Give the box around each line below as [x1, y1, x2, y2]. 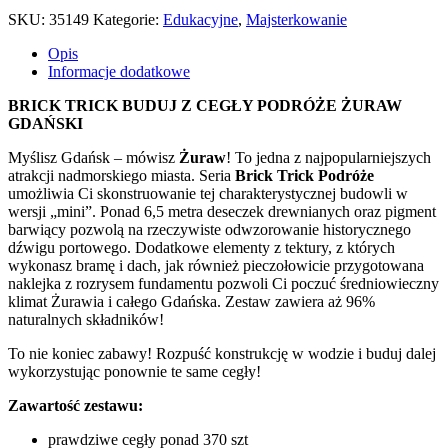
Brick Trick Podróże [235, 166, 374, 184]
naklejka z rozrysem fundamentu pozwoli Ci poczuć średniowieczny [8, 274, 439, 292]
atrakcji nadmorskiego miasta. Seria [8, 166, 235, 184]
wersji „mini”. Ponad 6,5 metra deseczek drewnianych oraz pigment [8, 202, 436, 220]
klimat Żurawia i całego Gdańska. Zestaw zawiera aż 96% [8, 292, 375, 310]
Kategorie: [93, 10, 163, 28]
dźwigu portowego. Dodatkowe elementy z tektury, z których [8, 238, 395, 256]
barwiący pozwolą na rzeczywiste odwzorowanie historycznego [8, 220, 411, 238]
